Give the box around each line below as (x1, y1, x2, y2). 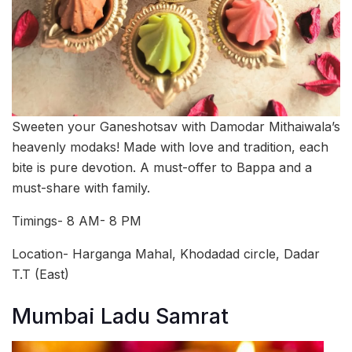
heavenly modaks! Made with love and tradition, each (12, 139, 328, 156)
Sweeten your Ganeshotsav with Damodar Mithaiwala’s (12, 119, 340, 135)
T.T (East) (12, 266, 69, 283)
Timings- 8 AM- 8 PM (12, 213, 141, 229)
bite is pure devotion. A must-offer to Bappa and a (12, 159, 312, 176)
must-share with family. (12, 180, 150, 196)
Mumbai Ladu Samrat (12, 302, 229, 329)
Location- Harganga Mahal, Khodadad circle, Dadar (12, 246, 320, 262)
